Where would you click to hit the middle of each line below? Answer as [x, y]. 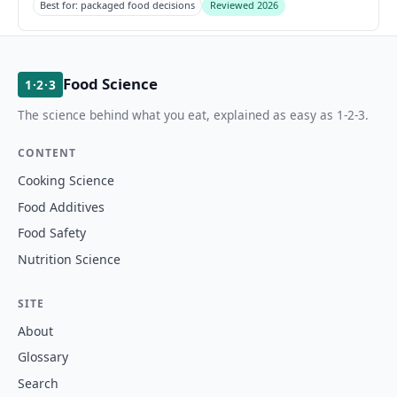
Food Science [111, 84]
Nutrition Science [69, 259]
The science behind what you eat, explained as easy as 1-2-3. [193, 115]
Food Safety [52, 233]
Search [38, 383]
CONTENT [47, 153]
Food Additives [61, 206]
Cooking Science [66, 181]
